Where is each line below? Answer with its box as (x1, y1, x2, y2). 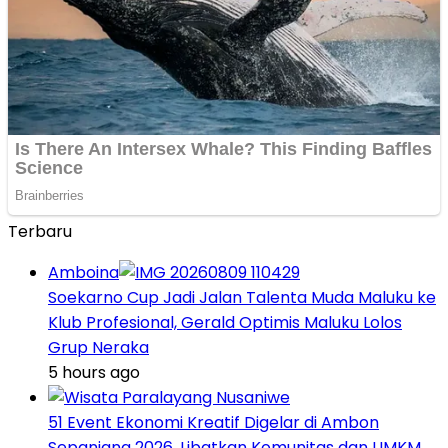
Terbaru (8, 219, 72, 243)
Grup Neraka (48, 335, 149, 359)
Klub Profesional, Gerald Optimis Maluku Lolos (48, 310, 402, 334)
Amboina (48, 260, 119, 284)
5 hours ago (48, 360, 140, 384)
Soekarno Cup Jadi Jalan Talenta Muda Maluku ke (48, 285, 436, 309)
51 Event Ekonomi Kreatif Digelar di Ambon (48, 410, 379, 434)
